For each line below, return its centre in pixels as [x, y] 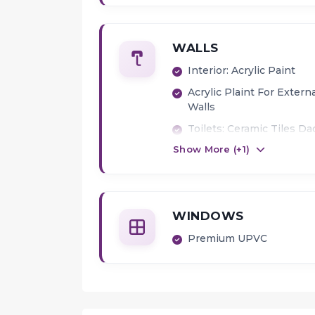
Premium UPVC [227, 239]
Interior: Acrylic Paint [242, 71]
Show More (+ [208, 149]
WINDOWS [208, 216]
